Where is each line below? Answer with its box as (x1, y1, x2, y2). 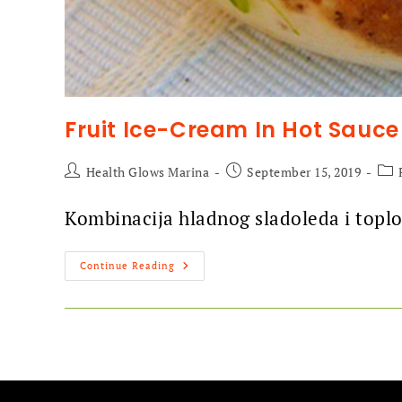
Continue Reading (80, 259, 175, 272)
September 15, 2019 (247, 163, 361, 180)
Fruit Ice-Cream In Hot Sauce (65, 115, 399, 144)
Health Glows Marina (85, 163, 209, 180)
